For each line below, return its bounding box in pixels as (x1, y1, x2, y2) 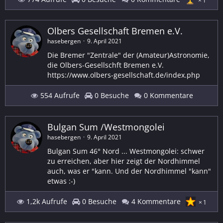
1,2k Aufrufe (24, 197, 67, 206)
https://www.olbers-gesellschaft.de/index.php (47, 70, 200, 80)
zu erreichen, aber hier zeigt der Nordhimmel (47, 156, 200, 166)
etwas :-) (47, 176, 75, 186)
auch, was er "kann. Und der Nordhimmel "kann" (47, 166, 211, 176)
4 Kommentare (129, 197, 181, 206)
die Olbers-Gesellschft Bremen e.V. (47, 60, 164, 70)
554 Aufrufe (38, 91, 80, 100)
